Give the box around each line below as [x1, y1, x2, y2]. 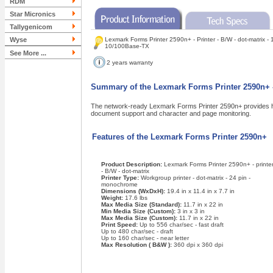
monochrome [101, 181, 138, 188]
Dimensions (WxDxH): [101, 188, 167, 194]
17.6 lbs [124, 194, 147, 201]
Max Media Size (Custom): [101, 214, 179, 221]
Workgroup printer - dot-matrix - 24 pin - [140, 174, 250, 181]
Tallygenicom [10, 23, 52, 30]
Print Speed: [101, 221, 140, 228]
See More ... [10, 49, 46, 57]
